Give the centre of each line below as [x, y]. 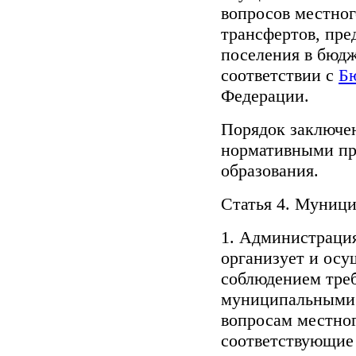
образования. [270, 171]
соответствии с [280, 75]
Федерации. [265, 96]
